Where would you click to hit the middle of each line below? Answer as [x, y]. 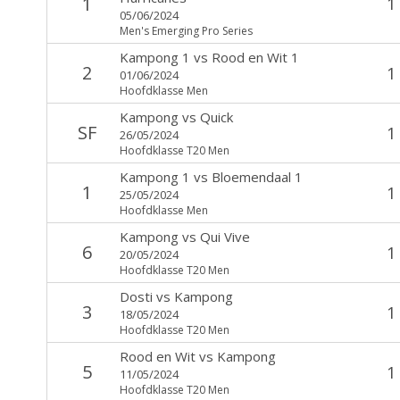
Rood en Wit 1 [255, 57]
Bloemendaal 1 [257, 176]
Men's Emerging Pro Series [186, 30]
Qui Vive [225, 236]
